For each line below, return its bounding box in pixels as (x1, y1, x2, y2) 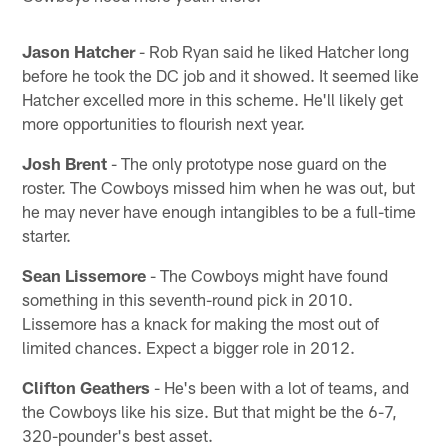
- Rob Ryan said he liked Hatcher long (135, 40, 410, 61)
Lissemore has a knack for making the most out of (22, 312, 380, 333)
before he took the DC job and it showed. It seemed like (22, 64, 420, 85)
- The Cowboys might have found (146, 264, 389, 285)
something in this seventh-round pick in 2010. (22, 288, 354, 309)
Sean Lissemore (22, 264, 147, 285)
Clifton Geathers (22, 376, 151, 397)
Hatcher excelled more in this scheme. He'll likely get (22, 88, 404, 109)
